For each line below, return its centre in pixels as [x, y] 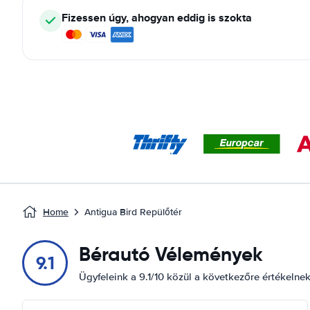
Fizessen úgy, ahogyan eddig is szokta [157, 18]
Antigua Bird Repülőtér [133, 212]
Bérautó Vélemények [171, 254]
